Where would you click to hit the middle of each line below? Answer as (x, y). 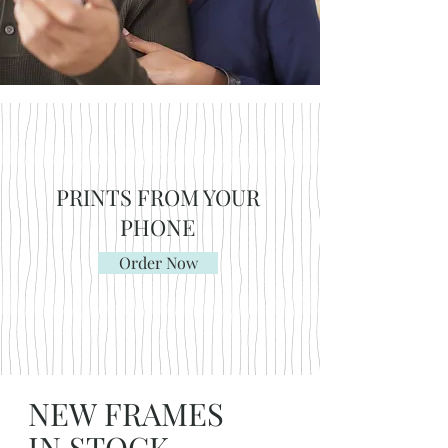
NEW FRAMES (126, 413)
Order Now (158, 262)
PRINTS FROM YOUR (157, 197)
